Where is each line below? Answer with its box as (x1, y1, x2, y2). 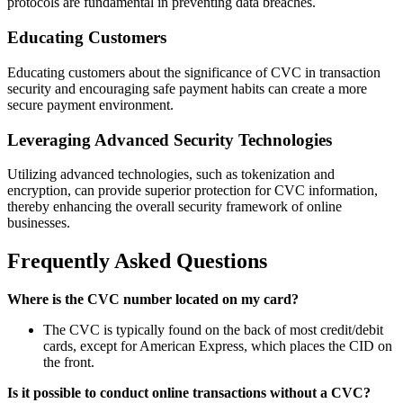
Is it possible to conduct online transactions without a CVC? (7, 385, 371, 401)
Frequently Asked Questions (7, 249, 267, 273)
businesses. (7, 215, 70, 231)
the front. (43, 354, 94, 371)
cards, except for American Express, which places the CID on (43, 338, 392, 354)
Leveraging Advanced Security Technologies (7, 130, 332, 149)
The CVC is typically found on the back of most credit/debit (43, 322, 383, 338)
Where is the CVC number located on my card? (7, 291, 299, 308)
